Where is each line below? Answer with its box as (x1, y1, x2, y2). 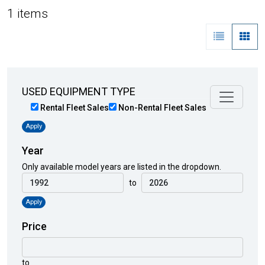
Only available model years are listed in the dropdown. (22, 162, 221, 172)
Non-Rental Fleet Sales (117, 103, 206, 112)
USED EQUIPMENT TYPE (22, 85, 135, 98)
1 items (7, 6, 48, 21)
